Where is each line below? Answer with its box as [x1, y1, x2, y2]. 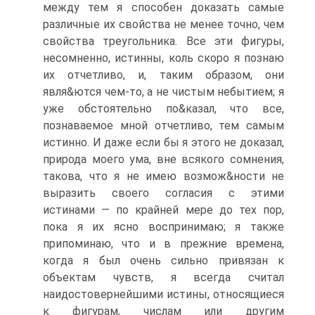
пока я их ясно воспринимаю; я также [43, 220, 284, 233]
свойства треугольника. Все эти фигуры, [43, 34, 284, 48]
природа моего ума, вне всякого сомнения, [43, 153, 284, 166]
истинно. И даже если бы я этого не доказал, [43, 136, 284, 149]
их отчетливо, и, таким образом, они [43, 68, 284, 82]
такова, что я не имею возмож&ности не [43, 169, 284, 183]
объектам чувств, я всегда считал [43, 271, 284, 284]
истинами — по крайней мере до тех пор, [43, 203, 284, 217]
